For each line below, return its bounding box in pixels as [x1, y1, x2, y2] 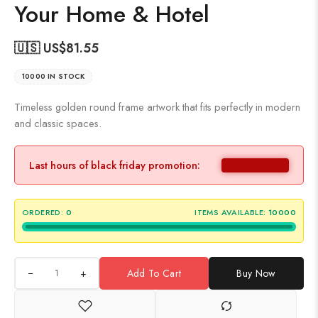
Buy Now [236, 266, 276, 281]
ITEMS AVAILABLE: [194, 207, 266, 219]
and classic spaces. [14, 116, 102, 131]
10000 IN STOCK [22, 71, 84, 82]
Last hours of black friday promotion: [29, 158, 200, 173]
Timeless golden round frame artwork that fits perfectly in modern [14, 99, 300, 115]
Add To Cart [126, 266, 182, 281]
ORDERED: [22, 207, 64, 219]
